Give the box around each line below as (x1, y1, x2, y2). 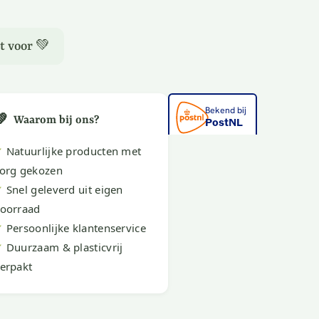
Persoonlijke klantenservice (3, 221, 146, 235)
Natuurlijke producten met (3, 144, 142, 158)
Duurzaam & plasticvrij (3, 240, 123, 254)
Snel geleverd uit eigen (3, 182, 123, 197)
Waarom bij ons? (14, 113, 100, 127)
